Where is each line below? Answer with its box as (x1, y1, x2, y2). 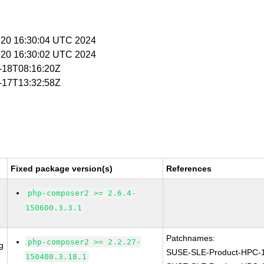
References (166, 164, 212, 173)
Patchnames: (166, 233, 216, 243)
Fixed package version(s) (11, 164, 113, 173)
